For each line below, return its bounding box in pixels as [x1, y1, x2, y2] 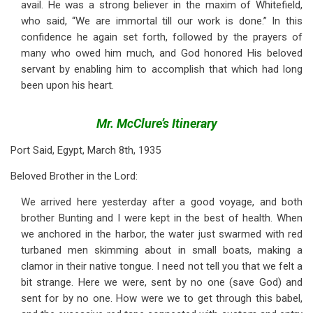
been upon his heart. [21, 79, 114, 92]
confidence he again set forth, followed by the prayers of [21, 31, 303, 43]
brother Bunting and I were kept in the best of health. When [21, 212, 303, 224]
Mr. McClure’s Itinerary [96, 116, 217, 131]
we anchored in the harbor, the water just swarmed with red [21, 228, 303, 240]
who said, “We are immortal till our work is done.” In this [21, 15, 303, 27]
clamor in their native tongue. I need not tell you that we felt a [21, 260, 303, 272]
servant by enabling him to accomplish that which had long [21, 63, 303, 75]
